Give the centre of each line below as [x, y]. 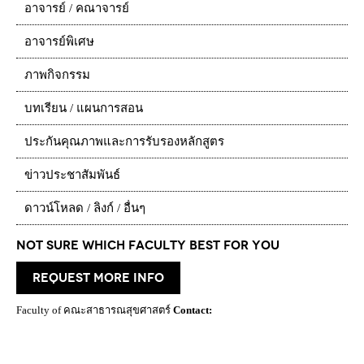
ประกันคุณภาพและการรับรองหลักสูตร [124, 141]
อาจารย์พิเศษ [59, 41]
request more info [98, 278]
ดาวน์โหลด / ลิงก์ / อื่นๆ [85, 208]
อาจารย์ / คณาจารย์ [77, 8]
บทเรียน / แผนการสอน [84, 108]
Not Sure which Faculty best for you [148, 245]
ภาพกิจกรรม [57, 75]
